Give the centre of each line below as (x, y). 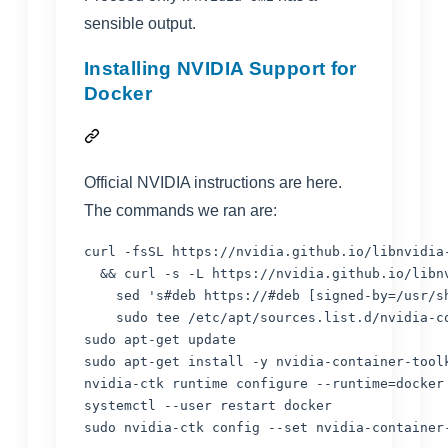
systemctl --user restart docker (208, 405)
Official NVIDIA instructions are (193, 182)
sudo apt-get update (160, 339)
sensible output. (140, 23)
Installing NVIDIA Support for (220, 69)
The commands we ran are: (180, 210)
